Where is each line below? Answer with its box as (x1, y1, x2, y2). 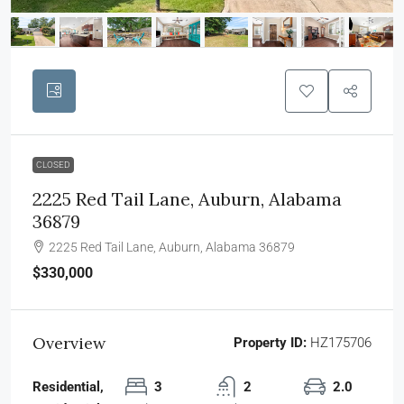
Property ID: (234, 334, 307, 351)
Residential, (32, 378, 104, 395)
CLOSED (36, 159, 70, 170)
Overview (32, 332, 106, 353)
